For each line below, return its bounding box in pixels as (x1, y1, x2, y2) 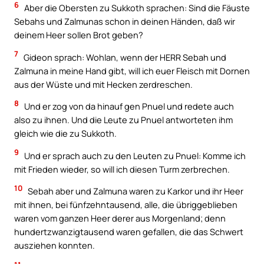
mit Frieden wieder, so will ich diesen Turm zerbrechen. (14, 163, 230, 175)
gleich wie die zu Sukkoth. (14, 127, 117, 140)
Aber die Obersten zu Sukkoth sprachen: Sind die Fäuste (22, 2, 250, 14)
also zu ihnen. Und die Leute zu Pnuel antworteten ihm (14, 114, 233, 126)
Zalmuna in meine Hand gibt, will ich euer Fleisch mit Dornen (14, 64, 250, 77)
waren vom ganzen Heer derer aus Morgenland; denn (14, 212, 226, 225)
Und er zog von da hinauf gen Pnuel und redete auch (22, 100, 234, 113)
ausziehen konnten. (14, 239, 95, 252)
